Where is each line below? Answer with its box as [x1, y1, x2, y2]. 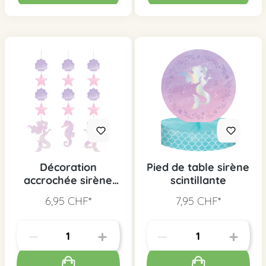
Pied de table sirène [147, 160, 249, 175]
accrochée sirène [24, 173, 112, 188]
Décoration [39, 160, 97, 175]
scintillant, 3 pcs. [26, 186, 110, 201]
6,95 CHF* [45, 194, 91, 208]
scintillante [170, 173, 226, 188]
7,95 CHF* [175, 194, 221, 208]
